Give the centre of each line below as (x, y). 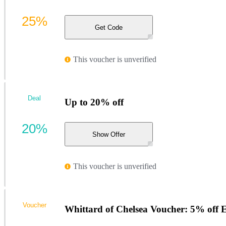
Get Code (109, 27)
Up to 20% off (94, 102)
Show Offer (109, 134)
